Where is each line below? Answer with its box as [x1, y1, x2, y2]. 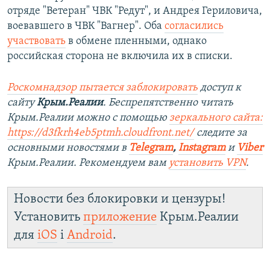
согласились [165, 20, 224, 33]
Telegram [129, 142, 173, 154]
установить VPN [169, 157, 246, 169]
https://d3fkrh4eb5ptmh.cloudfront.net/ [7, 127, 194, 139]
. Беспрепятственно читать [103, 97, 233, 109]
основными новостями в [7, 142, 129, 154]
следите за [194, 127, 247, 139]
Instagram [178, 142, 225, 154]
